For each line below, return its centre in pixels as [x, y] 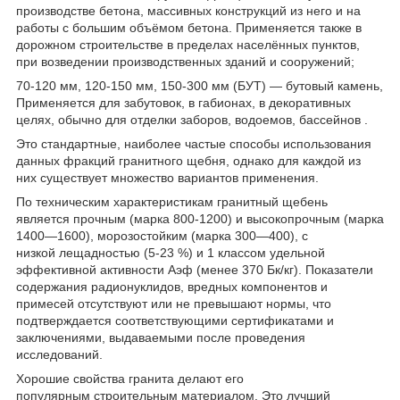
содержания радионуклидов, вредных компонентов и [172, 286]
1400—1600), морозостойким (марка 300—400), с [162, 235]
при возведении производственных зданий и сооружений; [185, 61]
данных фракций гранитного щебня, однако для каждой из [188, 160]
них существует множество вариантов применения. [167, 177]
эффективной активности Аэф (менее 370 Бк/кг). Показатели [195, 269]
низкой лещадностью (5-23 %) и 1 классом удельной [171, 252]
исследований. [59, 354]
